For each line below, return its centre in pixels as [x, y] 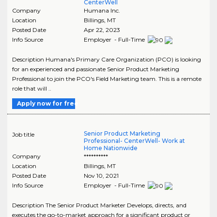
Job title [23, 135]
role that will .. [32, 89]
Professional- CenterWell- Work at [134, 141]
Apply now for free [48, 104]
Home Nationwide [110, 148]
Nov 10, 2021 [101, 176]
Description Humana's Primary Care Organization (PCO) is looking [107, 60]
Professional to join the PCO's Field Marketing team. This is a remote [107, 79]
